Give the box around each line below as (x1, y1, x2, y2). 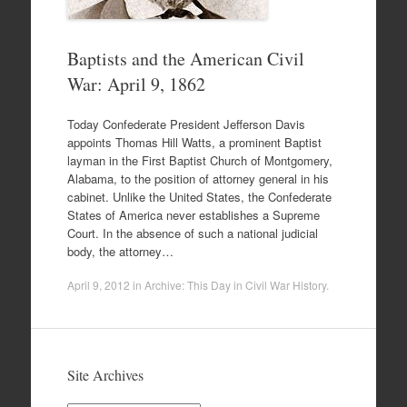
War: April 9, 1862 (66, 72, 205, 96)
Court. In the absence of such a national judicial (66, 223, 318, 242)
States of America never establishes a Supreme (66, 205, 320, 223)
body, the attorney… (66, 242, 174, 260)
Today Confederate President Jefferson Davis (66, 114, 305, 133)
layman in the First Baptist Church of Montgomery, (66, 151, 333, 169)
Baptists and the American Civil (66, 46, 304, 71)
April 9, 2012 (66, 277, 130, 293)
